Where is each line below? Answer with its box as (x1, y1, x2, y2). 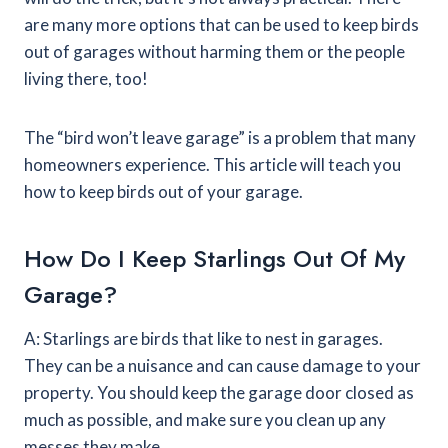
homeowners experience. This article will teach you (24, 154, 401, 175)
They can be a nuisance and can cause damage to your (24, 355, 421, 376)
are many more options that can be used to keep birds (24, 14, 419, 35)
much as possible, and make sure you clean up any (24, 409, 386, 430)
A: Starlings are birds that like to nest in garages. (24, 328, 383, 349)
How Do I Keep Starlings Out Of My (24, 241, 405, 276)
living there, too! (24, 68, 148, 89)
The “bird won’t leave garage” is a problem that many (24, 127, 416, 148)
